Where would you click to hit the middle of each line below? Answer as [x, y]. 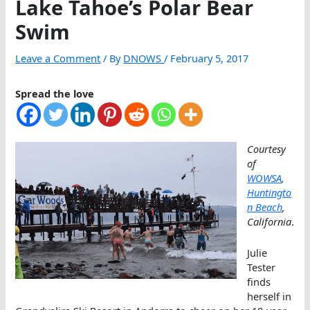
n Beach [265, 207]
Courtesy [267, 149]
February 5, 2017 [210, 58]
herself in [270, 296]
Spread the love [55, 94]
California [270, 222]
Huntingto [270, 193]
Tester [262, 267]
